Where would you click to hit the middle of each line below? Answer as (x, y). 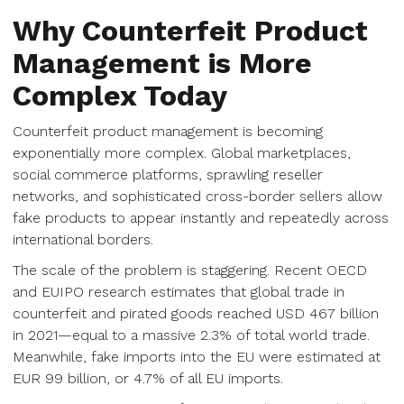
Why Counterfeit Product (190, 31)
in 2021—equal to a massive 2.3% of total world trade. (191, 335)
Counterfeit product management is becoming (168, 131)
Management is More (162, 63)
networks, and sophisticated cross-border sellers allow (197, 196)
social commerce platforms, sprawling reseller (168, 174)
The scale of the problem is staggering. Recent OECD (190, 270)
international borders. (83, 239)
